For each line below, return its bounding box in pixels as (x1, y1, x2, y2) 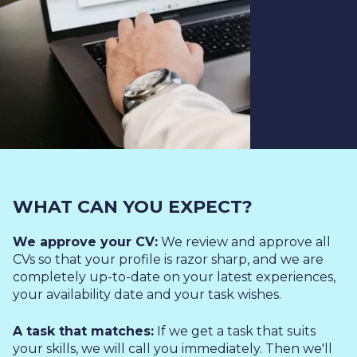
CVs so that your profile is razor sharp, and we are (13, 252, 324, 268)
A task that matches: (13, 324, 154, 339)
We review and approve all (158, 234, 331, 250)
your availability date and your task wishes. (13, 287, 281, 303)
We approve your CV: (13, 234, 158, 250)
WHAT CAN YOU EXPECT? (13, 196, 253, 218)
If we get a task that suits (154, 324, 316, 339)
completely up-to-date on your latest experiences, (13, 269, 335, 285)
